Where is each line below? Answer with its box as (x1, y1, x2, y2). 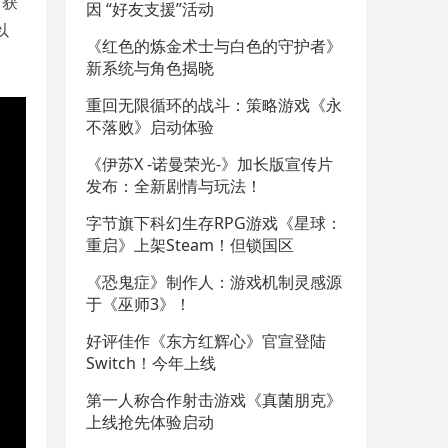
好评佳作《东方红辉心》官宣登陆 (86, 330, 326, 352)
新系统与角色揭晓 (86, 57, 214, 79)
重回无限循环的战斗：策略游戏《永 (86, 94, 342, 116)
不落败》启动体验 (86, 116, 214, 138)
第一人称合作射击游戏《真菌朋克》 (86, 389, 342, 411)
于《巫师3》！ (86, 293, 191, 315)
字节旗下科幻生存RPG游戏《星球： (86, 212, 342, 234)
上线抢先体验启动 (86, 411, 214, 433)
